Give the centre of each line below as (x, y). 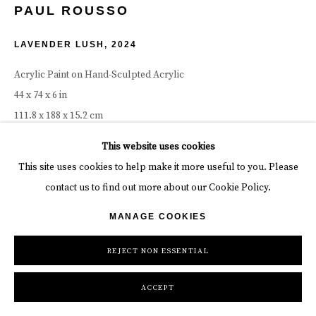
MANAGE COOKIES (158, 217)
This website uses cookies (158, 147)
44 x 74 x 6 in (41, 96)
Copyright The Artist (58, 151)
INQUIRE (37, 185)
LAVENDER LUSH (59, 45)
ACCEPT (158, 288)
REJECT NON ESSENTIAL (158, 251)
